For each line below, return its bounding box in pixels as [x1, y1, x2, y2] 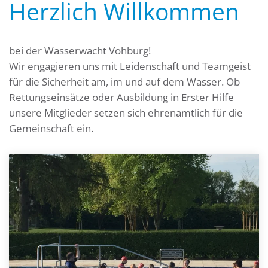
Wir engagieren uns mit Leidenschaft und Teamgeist [9, 59, 251, 73]
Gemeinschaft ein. [9, 121, 96, 135]
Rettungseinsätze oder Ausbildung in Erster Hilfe [9, 90, 234, 104]
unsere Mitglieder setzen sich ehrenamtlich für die [9, 106, 243, 120]
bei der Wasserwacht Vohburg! [9, 44, 151, 57]
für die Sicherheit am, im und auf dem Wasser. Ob [9, 75, 240, 89]
